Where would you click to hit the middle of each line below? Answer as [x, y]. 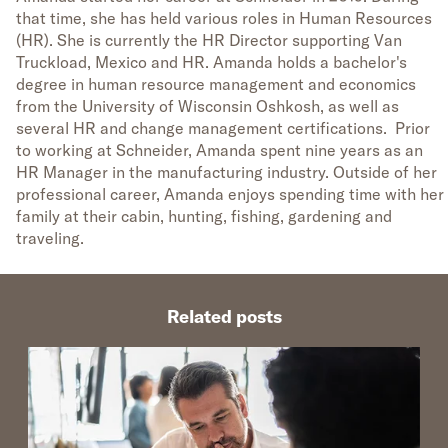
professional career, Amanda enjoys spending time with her [230, 194]
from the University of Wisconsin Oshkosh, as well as [207, 106]
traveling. [50, 238]
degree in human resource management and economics [216, 84]
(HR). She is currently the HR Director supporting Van [209, 40]
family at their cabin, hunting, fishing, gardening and [204, 216]
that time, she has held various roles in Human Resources [224, 18]
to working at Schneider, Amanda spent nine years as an [219, 150]
